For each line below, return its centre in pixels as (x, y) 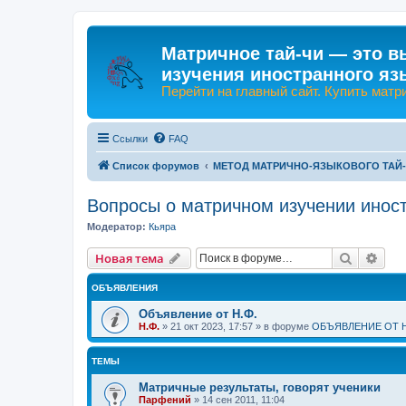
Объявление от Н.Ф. (198, 314)
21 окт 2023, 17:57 (212, 326)
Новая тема (130, 258)
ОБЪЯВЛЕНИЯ (125, 288)
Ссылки (130, 138)
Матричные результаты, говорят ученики (260, 387)
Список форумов (156, 165)
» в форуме (282, 326)
